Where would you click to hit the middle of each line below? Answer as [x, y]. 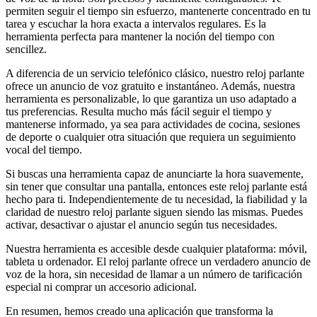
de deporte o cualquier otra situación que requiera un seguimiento [151, 137]
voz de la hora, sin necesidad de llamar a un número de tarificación [154, 274]
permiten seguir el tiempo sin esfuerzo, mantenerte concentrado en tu [158, 11]
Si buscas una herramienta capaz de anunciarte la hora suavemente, [155, 173]
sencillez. [26, 49]
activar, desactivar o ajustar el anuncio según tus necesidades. [142, 224]
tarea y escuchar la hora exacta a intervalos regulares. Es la [136, 23]
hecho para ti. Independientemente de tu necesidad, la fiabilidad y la [156, 199]
